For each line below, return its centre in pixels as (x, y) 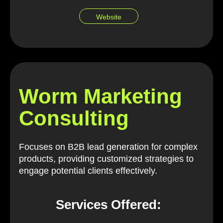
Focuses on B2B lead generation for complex (108, 147)
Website (109, 17)
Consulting (74, 118)
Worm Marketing (101, 96)
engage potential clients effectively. (88, 170)
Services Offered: (109, 204)
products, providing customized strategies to (106, 159)
